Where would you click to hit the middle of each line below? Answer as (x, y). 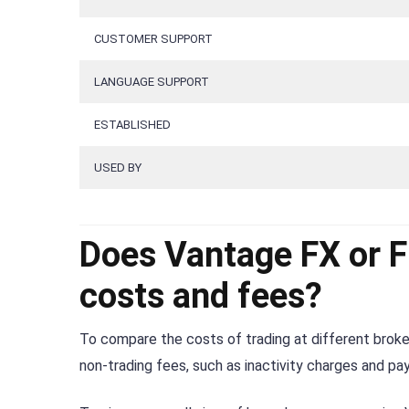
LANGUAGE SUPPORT (152, 82)
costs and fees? (201, 295)
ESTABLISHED (132, 125)
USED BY (118, 168)
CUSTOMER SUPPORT (153, 39)
